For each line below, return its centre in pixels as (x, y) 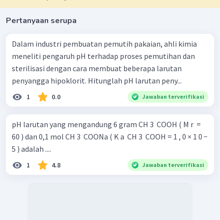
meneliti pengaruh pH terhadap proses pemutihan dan (103, 56)
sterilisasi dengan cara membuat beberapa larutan (97, 68)
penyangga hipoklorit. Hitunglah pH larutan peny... (97, 80)
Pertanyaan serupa (41, 20)
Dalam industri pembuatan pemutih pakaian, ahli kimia (104, 43)
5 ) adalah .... (31, 149)
